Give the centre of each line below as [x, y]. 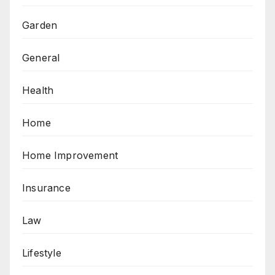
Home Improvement [70, 155]
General [41, 57]
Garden [40, 25]
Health [38, 90]
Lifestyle [42, 253]
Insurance [46, 188]
